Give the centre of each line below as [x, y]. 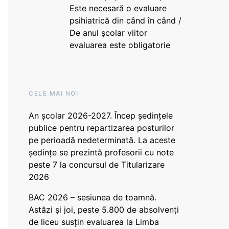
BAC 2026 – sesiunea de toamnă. [93, 197]
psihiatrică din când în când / [125, 20]
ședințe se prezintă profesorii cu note [101, 152]
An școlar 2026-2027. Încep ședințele [101, 116]
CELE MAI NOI [53, 93]
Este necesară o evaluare [118, 8]
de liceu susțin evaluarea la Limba [94, 222]
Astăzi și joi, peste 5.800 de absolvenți [104, 210]
